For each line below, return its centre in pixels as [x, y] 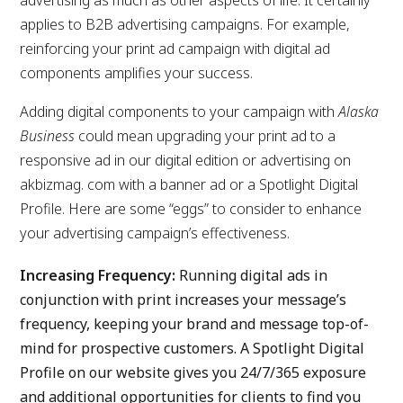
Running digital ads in [252, 275]
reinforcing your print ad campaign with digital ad [175, 49]
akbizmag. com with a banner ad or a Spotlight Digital [189, 184]
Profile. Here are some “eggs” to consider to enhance [191, 209]
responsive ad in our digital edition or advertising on [186, 160]
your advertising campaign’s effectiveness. [155, 233]
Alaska [359, 112]
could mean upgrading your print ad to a [206, 136]
